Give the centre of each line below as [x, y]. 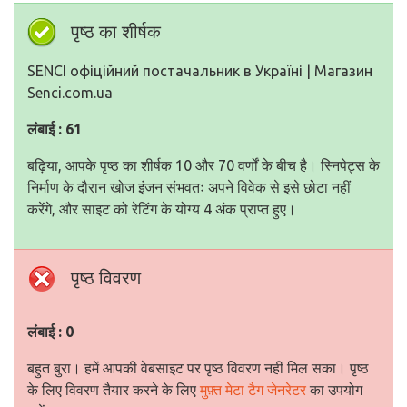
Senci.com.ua [70, 93]
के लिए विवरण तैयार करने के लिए [114, 390]
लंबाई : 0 [50, 332]
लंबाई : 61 [55, 129]
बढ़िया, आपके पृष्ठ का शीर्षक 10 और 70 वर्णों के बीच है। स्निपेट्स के [203, 165]
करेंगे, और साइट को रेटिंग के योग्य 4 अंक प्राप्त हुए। [162, 209]
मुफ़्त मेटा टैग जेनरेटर [253, 390]
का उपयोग [334, 390]
